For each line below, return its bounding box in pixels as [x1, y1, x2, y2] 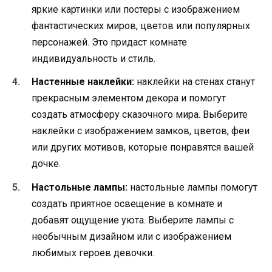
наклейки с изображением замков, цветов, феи [32, 125, 250, 137]
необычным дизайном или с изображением [32, 230, 231, 242]
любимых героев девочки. [32, 246, 154, 259]
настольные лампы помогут [127, 181, 257, 193]
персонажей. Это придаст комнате [32, 36, 187, 49]
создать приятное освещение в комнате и [32, 197, 222, 209]
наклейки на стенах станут [134, 76, 255, 88]
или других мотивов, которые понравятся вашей [32, 141, 254, 154]
